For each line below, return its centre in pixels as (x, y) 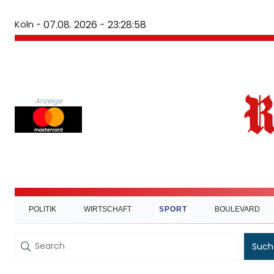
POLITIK (42, 209)
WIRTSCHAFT (107, 209)
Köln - (28, 24)
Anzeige (48, 101)
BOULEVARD (238, 209)
